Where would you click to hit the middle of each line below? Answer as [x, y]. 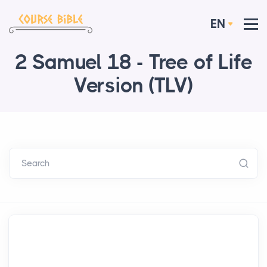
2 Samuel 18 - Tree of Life [133, 63]
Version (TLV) [133, 86]
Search [35, 164]
